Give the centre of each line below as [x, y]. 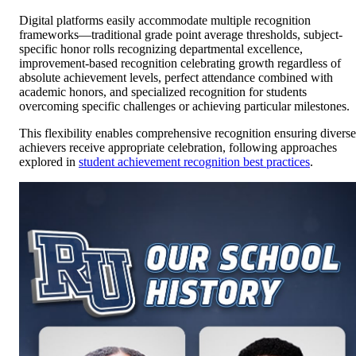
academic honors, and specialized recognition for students [163, 91]
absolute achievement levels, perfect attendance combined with [176, 77]
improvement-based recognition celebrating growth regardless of [180, 63]
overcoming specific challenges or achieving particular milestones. [184, 106]
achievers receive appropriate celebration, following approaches [178, 147]
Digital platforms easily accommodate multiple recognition [165, 20]
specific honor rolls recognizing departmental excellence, [161, 48]
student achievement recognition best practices [194, 161]
